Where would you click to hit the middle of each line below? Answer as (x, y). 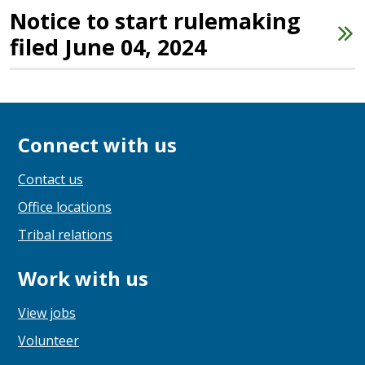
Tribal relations (65, 235)
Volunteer (48, 341)
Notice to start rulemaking (155, 20)
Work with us (83, 279)
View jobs (47, 313)
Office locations (65, 207)
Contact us (51, 180)
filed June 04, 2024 (108, 46)
